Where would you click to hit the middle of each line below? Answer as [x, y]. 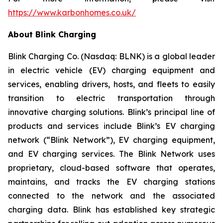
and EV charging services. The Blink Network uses [111, 154]
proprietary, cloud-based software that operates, [111, 168]
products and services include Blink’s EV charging [111, 126]
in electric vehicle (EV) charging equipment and [111, 70]
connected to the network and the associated [111, 196]
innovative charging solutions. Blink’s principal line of [111, 112]
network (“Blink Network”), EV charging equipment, [111, 140]
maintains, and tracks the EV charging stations [111, 182]
